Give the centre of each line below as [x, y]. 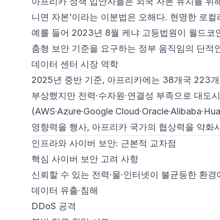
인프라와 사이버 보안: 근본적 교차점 [104, 143]
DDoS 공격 [54, 206]
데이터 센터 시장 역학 [75, 64]
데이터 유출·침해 [65, 190]
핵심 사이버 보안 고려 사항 [85, 159]
